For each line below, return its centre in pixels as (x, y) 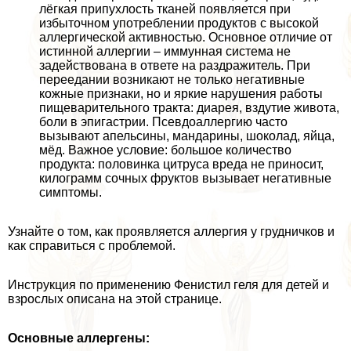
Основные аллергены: (79, 338)
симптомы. (71, 192)
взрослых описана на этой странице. (115, 299)
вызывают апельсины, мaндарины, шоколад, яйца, (187, 136)
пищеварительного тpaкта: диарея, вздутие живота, (189, 107)
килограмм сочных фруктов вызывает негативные (185, 178)
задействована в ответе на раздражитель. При (175, 65)
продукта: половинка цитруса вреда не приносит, (181, 164)
